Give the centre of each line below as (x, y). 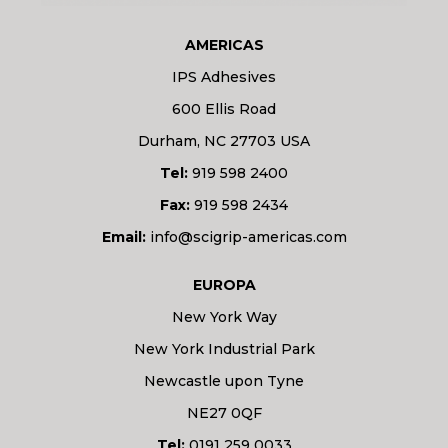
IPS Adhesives (224, 76)
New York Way (224, 316)
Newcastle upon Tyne (224, 380)
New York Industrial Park (224, 348)
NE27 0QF (224, 412)
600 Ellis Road (224, 108)
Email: (123, 236)
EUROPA (224, 284)
